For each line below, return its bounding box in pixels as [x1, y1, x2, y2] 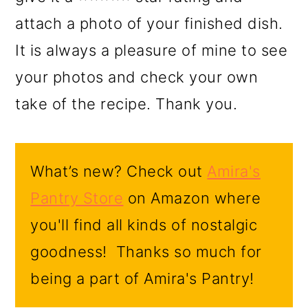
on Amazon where [123, 189, 261, 208]
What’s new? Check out [30, 162, 208, 181]
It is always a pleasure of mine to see [15, 41, 288, 60]
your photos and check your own [15, 68, 258, 87]
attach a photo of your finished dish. [15, 14, 283, 33]
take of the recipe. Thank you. [15, 95, 238, 113]
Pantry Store [30, 189, 124, 208]
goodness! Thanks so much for [30, 243, 262, 261]
